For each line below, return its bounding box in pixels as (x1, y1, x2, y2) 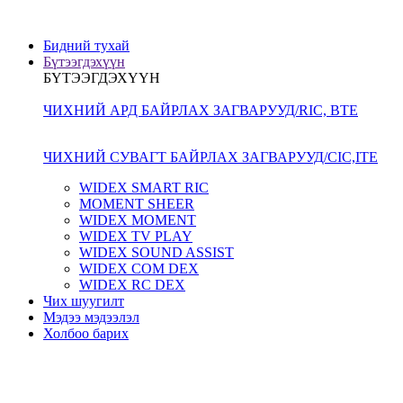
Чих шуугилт (43, 293, 124, 309)
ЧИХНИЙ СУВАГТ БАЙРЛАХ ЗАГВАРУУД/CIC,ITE (43, 149, 378, 165)
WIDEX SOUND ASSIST (79, 245, 234, 260)
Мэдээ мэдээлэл (43, 309, 139, 325)
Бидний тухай (43, 38, 130, 53)
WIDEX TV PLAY (79, 228, 193, 244)
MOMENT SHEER (79, 196, 194, 211)
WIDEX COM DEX (79, 261, 199, 276)
